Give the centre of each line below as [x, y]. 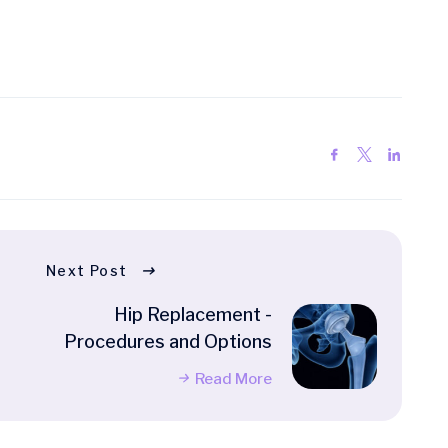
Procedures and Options [168, 342]
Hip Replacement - [193, 315]
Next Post [87, 271]
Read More [233, 379]
